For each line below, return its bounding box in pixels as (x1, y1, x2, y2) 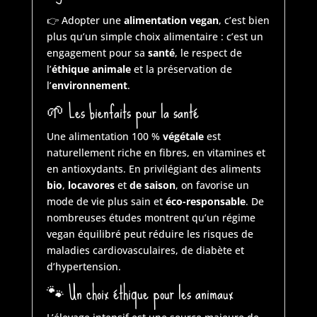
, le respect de (174, 46, 242, 60)
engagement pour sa (46, 46, 148, 60)
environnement (51, 79, 127, 93)
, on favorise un (175, 178, 249, 192)
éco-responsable (165, 195, 246, 209)
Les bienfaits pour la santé (68, 94, 199, 130)
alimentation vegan (123, 13, 219, 28)
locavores (67, 178, 115, 192)
